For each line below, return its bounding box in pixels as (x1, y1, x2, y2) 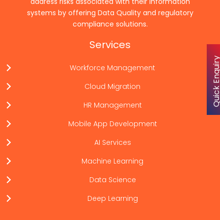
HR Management (83, 100, 142, 110)
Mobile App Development (68, 119, 157, 129)
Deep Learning (87, 193, 138, 203)
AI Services (94, 137, 131, 147)
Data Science (89, 175, 136, 185)
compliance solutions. (72, 19, 148, 29)
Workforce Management (70, 63, 155, 73)
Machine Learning (82, 156, 143, 166)
